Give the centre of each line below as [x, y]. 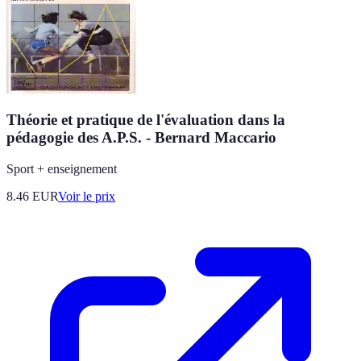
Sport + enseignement [62, 168]
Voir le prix [87, 196]
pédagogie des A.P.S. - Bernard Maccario [141, 138]
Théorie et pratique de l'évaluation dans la [146, 120]
